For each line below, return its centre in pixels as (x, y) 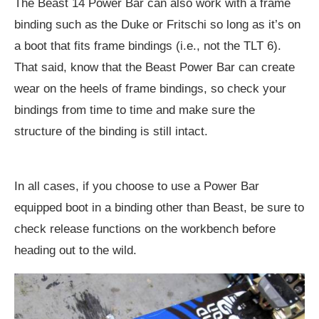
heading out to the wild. (75, 250)
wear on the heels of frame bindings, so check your (150, 88)
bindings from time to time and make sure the (135, 110)
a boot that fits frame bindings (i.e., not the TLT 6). (148, 46)
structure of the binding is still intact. (111, 131)
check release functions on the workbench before (145, 229)
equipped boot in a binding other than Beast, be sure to (159, 207)
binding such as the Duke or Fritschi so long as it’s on (157, 24)
